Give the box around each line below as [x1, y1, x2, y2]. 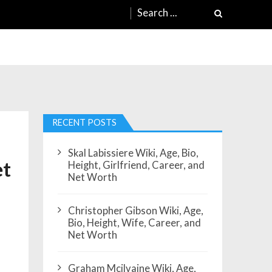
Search [137, 2, 171, 16]
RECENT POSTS [52, 117, 117, 128]
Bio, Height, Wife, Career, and [67, 217, 201, 229]
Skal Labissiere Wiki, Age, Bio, [67, 147, 199, 160]
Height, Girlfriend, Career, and [67, 159, 205, 172]
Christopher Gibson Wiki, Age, [67, 205, 203, 217]
